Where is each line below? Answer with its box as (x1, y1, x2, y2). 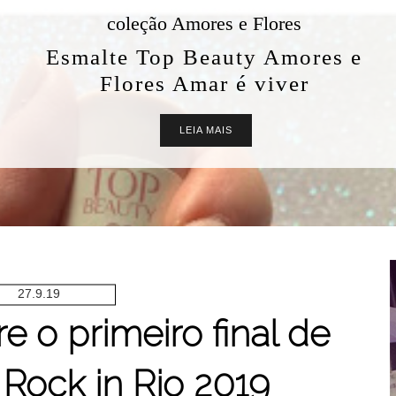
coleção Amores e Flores (107, 12, 301, 34)
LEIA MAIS (179, 125, 232, 135)
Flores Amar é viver (99, 72, 309, 95)
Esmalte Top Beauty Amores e (46, 45, 362, 69)
